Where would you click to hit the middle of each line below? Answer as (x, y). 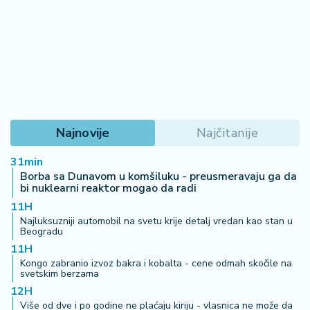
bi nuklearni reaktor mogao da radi (108, 189)
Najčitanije (227, 133)
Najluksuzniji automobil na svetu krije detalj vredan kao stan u (156, 221)
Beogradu (42, 232)
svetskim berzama (60, 274)
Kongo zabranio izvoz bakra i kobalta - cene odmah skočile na (156, 264)
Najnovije (83, 133)
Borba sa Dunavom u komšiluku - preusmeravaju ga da (158, 177)
